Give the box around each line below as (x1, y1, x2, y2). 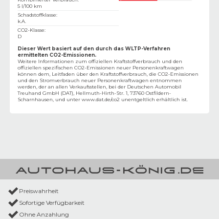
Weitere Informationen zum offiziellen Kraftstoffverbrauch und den (18, 58, 182, 65)
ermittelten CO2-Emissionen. (18, 51, 96, 58)
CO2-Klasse (18, 26, 44, 33)
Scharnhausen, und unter (18, 96, 82, 103)
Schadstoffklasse (18, 11, 56, 18)
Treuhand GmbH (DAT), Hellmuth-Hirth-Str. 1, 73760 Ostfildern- (18, 89, 171, 96)
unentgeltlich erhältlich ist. (120, 96, 188, 103)
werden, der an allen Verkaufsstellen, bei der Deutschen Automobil (18, 83, 181, 90)
